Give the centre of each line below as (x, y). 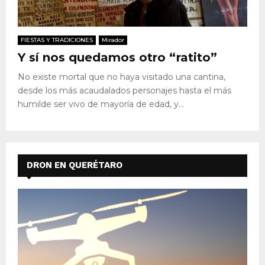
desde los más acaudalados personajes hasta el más (125, 90)
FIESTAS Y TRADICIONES (57, 40)
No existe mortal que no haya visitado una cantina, (122, 77)
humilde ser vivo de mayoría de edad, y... (101, 104)
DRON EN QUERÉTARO (75, 165)
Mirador (113, 40)
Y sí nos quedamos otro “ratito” (117, 57)
